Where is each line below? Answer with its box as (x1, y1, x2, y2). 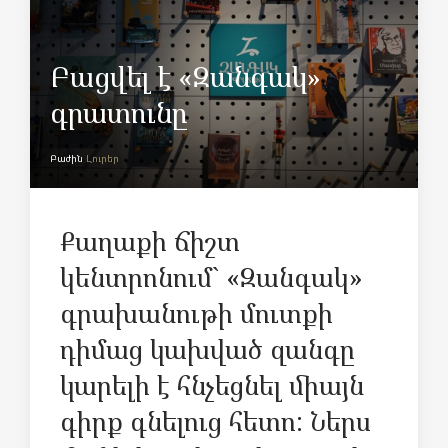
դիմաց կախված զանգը (60, 330, 355, 367)
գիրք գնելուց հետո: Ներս (60, 402, 371, 439)
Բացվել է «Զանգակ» (50, 57, 321, 95)
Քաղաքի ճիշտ (60, 222, 240, 259)
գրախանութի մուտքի (60, 294, 333, 331)
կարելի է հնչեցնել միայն (60, 366, 364, 403)
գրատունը (50, 93, 188, 131)
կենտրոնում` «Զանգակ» (60, 258, 363, 295)
